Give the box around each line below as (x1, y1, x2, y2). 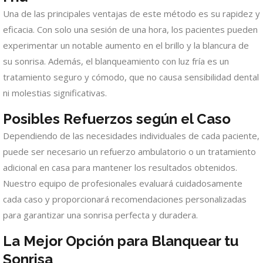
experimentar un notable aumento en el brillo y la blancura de (3, 39, 249, 52)
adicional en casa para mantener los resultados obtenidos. (3, 161, 237, 174)
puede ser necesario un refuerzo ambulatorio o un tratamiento (3, 146, 256, 158)
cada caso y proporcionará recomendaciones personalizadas (3, 193, 247, 205)
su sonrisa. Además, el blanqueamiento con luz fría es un (3, 55, 229, 68)
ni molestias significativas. (3, 87, 107, 99)
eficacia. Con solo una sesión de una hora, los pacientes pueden (3, 23, 258, 36)
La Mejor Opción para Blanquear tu (3, 232, 238, 250)
